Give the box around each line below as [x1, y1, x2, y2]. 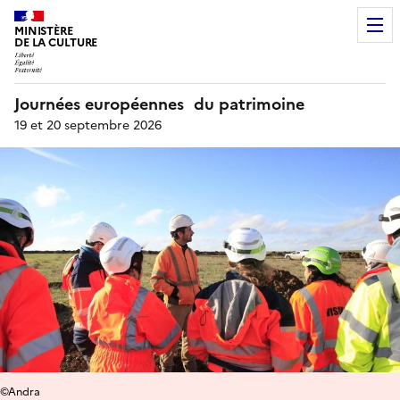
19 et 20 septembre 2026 [14, 115, 162, 135]
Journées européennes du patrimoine [14, 91, 304, 116]
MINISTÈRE [14, 22, 73, 39]
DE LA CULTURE [14, 34, 98, 51]
